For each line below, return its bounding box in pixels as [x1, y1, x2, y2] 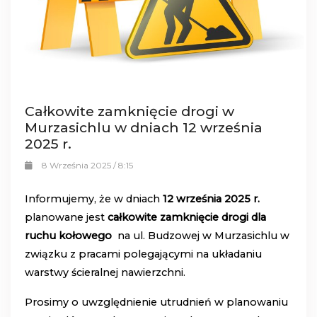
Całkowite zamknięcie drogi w [25, 103, 234, 120]
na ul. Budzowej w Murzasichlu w [112, 229, 289, 243]
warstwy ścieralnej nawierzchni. [25, 266, 185, 279]
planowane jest [25, 211, 108, 224]
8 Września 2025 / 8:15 [41, 160, 133, 171]
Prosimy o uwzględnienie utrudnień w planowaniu [25, 296, 288, 309]
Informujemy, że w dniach [25, 192, 163, 206]
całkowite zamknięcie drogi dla [108, 211, 266, 224]
